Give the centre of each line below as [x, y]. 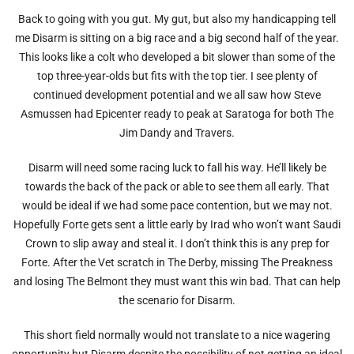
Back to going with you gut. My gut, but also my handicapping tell [177, 19]
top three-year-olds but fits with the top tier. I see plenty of [177, 75]
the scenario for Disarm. [177, 300]
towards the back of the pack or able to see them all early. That [177, 186]
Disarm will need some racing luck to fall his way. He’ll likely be [177, 167]
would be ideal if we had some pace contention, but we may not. [177, 205]
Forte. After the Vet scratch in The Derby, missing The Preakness [177, 262]
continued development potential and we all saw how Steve [177, 94]
